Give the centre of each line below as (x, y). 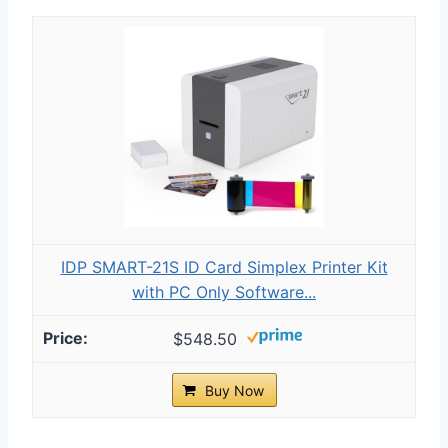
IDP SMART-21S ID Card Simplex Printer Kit (224, 266)
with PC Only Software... (224, 291)
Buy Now (234, 390)
